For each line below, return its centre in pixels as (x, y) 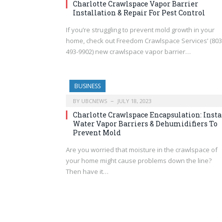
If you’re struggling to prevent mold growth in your (140, 29)
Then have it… (87, 171)
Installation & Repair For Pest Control (139, 12)
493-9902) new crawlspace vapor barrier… (128, 51)
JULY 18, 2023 (135, 101)
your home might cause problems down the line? (139, 160)
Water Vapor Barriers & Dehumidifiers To (145, 123)
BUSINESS (87, 86)
